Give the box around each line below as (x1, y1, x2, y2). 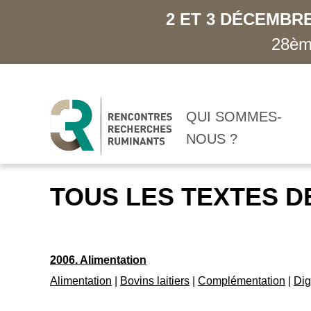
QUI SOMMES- (186, 109, 282, 124)
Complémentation (198, 275, 285, 287)
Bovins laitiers (120, 275, 190, 287)
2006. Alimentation (50, 254, 146, 266)
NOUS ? (186, 131, 237, 146)
